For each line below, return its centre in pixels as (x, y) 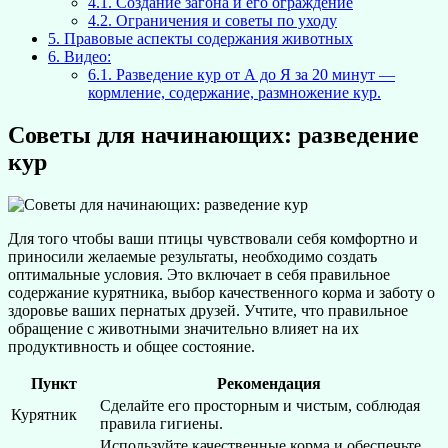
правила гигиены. (161, 423)
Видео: (85, 56)
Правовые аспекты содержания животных (206, 38)
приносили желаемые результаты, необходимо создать (192, 256)
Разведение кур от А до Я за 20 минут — (253, 74)
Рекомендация (268, 383)
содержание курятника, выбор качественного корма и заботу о (221, 292)
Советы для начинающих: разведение (213, 134)
